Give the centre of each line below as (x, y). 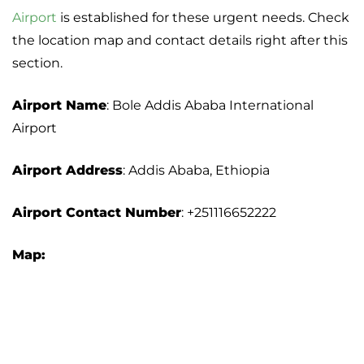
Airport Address (67, 171)
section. (37, 63)
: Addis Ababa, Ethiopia (196, 171)
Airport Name (59, 106)
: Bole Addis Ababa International (210, 106)
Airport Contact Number (97, 213)
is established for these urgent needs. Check (203, 18)
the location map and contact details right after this (180, 41)
